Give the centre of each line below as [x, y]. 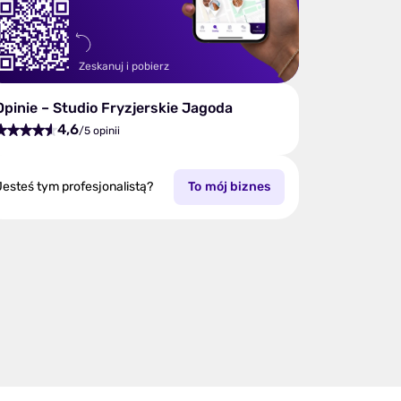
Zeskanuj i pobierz [124, 66]
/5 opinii [99, 131]
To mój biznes [229, 187]
